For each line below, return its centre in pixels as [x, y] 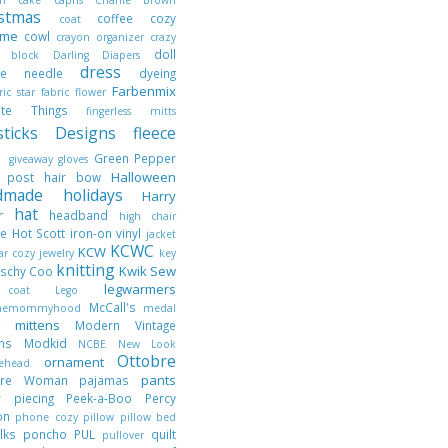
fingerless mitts [131, 110]
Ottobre [146, 360]
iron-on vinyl [108, 232]
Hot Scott [40, 232]
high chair [147, 215]
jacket [161, 233]
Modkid [50, 342]
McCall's [115, 306]
